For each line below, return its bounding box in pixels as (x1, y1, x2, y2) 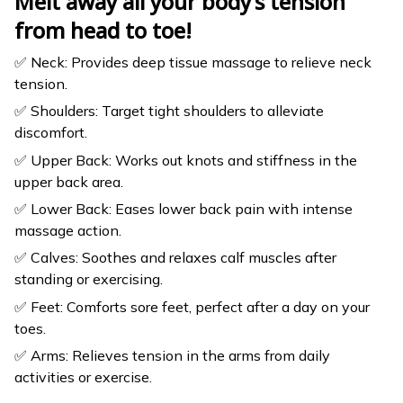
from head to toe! (14, 15, 192, 46)
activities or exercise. (14, 368, 152, 387)
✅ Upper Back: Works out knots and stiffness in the (14, 150, 357, 169)
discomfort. (14, 123, 87, 142)
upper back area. (14, 172, 123, 191)
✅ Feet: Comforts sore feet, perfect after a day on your (14, 297, 370, 316)
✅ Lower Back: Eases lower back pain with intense (14, 199, 353, 218)
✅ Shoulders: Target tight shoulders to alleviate (14, 102, 324, 121)
